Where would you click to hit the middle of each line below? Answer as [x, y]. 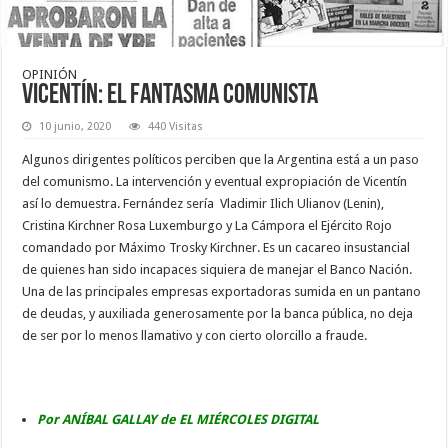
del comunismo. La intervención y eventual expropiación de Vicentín [215, 181]
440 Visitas [176, 126]
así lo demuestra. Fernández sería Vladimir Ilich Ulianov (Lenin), [203, 203]
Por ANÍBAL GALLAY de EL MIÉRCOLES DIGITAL [178, 419]
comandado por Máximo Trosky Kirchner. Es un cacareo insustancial [216, 247]
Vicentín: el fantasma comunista [170, 95]
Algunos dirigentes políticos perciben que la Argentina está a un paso [221, 159]
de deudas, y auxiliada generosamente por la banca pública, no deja [218, 313]
